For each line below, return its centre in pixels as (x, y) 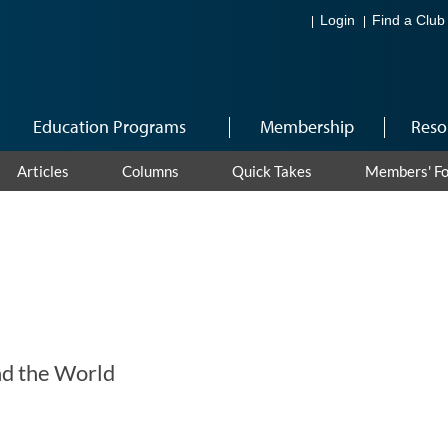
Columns (150, 171)
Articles (42, 171)
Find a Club (408, 21)
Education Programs (109, 126)
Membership (306, 126)
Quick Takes (271, 171)
